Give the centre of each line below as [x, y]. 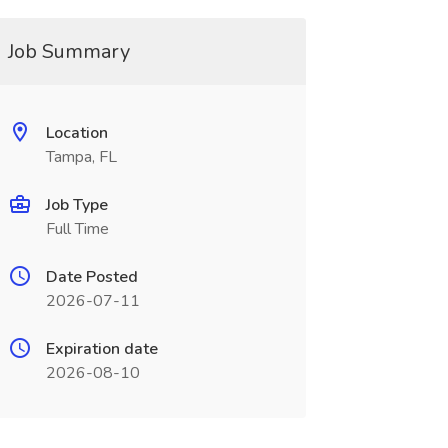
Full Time [77, 229]
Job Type [76, 205]
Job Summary [68, 51]
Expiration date [101, 349]
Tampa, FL [81, 157]
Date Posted [91, 277]
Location [76, 133]
